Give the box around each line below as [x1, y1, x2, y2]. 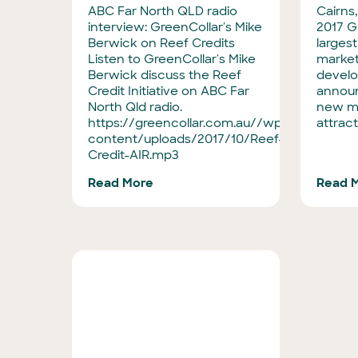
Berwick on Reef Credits [88, 35, 235, 51]
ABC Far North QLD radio [88, 3, 237, 19]
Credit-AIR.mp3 [88, 147, 179, 163]
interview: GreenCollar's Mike [88, 19, 262, 35]
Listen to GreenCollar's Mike [88, 51, 256, 67]
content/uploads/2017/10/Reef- [88, 131, 284, 147]
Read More [88, 175, 153, 191]
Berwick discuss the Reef [88, 67, 241, 83]
